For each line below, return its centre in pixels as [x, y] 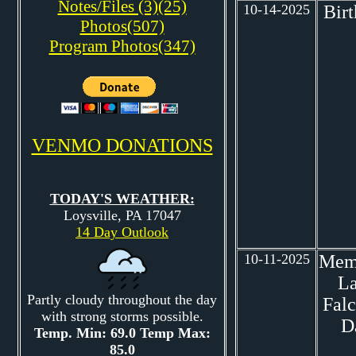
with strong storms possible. [122, 316]
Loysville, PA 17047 [122, 215]
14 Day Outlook [122, 232]
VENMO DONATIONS [122, 145]
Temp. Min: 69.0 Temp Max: [122, 333]
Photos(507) [122, 26]
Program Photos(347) [122, 46]
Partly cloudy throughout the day [122, 300]
